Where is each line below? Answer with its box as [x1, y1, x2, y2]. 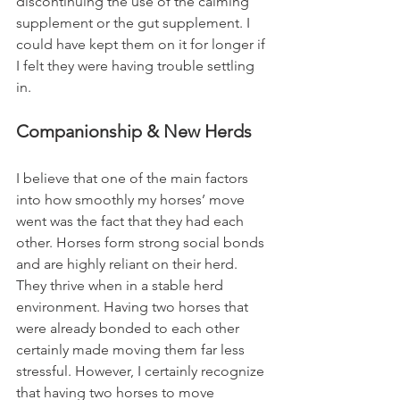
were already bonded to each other [16, 320, 243, 337]
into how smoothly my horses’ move [16, 191, 248, 209]
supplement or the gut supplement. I [16, 14, 254, 32]
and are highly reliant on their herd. [16, 255, 241, 273]
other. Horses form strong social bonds [16, 234, 268, 252]
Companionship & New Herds [16, 121, 252, 143]
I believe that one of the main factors [16, 170, 252, 187]
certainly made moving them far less [16, 341, 248, 359]
